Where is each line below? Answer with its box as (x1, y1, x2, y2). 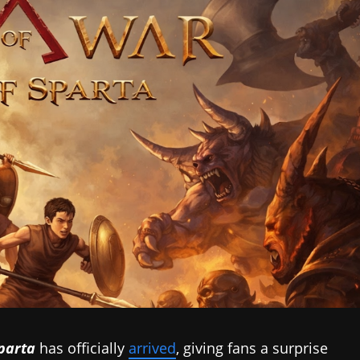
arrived (129, 337, 176, 358)
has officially (39, 337, 129, 358)
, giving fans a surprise (176, 337, 328, 358)
